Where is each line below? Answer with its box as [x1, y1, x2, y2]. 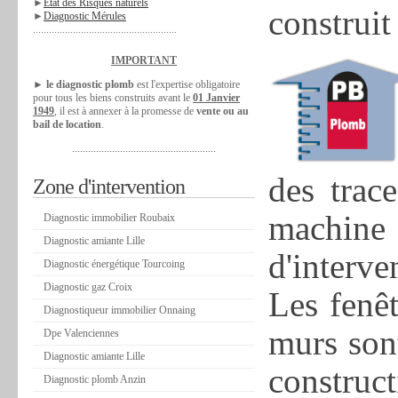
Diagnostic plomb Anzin [44, 373, 146, 386]
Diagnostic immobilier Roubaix [44, 211, 175, 224]
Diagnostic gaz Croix [44, 281, 132, 293]
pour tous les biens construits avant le [33, 92, 193, 104]
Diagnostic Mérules [44, 10, 126, 22]
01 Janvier [193, 92, 240, 104]
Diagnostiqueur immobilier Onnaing [44, 304, 195, 316]
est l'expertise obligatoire [134, 78, 240, 91]
